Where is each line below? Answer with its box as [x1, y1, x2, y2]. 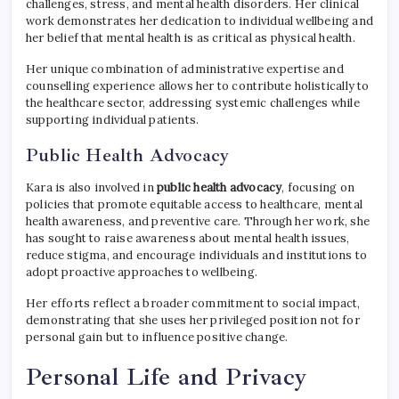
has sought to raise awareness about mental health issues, [26, 231, 350, 247]
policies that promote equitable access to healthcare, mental [26, 197, 363, 213]
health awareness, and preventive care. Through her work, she [26, 214, 370, 230]
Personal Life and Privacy [26, 362, 307, 393]
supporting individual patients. [26, 112, 199, 128]
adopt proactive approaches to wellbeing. [26, 265, 257, 281]
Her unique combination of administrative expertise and [26, 61, 344, 77]
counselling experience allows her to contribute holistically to [26, 78, 370, 94]
